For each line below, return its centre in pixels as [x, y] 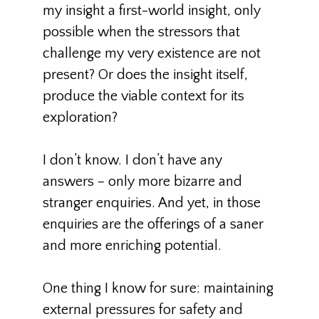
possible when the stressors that [141, 32]
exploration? [80, 117]
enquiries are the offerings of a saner [153, 224]
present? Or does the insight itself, [145, 75]
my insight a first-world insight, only [152, 11]
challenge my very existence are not [152, 53]
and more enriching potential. [132, 246]
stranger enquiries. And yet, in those [152, 203]
